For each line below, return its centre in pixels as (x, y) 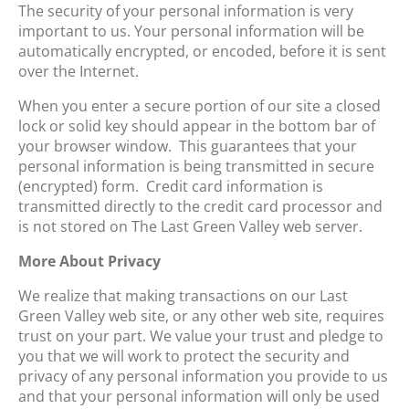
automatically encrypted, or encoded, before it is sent (202, 51)
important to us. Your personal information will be (191, 31)
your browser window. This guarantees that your (188, 146)
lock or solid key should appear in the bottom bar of (197, 126)
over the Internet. (79, 71)
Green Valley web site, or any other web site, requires (201, 315)
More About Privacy (89, 261)
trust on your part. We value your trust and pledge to (201, 336)
